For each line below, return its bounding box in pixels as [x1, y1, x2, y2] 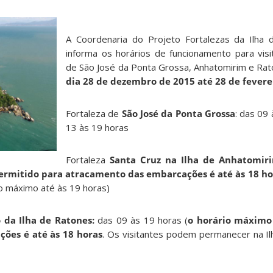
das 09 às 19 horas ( [97, 214, 188, 227]
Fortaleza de [66, 107, 122, 120]
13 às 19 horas [66, 121, 129, 134]
